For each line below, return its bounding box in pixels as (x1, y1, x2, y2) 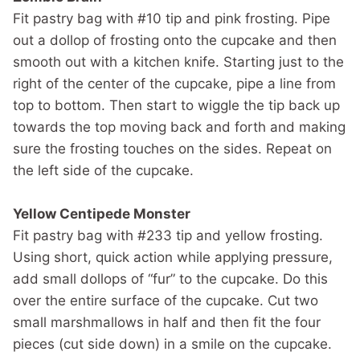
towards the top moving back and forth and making (13, 118, 346, 135)
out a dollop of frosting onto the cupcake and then (13, 31, 337, 48)
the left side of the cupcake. (13, 162, 194, 178)
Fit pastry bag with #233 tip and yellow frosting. (13, 227, 323, 243)
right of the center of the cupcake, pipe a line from (13, 75, 336, 92)
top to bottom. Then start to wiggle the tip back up (13, 96, 340, 113)
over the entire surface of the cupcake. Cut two (13, 292, 318, 309)
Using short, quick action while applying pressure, (13, 248, 333, 265)
